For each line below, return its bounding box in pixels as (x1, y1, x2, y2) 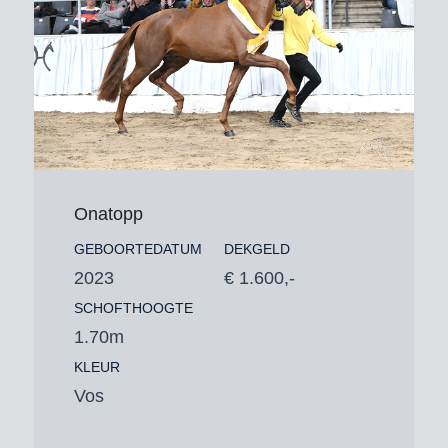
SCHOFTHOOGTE (73, 299, 193, 316)
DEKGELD (223, 240, 290, 257)
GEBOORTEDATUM (73, 240, 202, 257)
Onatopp (73, 203, 143, 224)
